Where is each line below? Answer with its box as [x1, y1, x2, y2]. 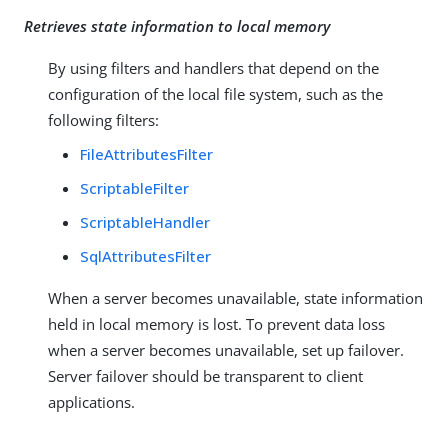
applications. [48, 391, 135, 412]
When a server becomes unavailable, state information [48, 287, 423, 308]
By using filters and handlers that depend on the [48, 57, 379, 78]
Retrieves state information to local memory [24, 15, 330, 36]
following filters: [48, 109, 159, 130]
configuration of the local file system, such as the [48, 83, 383, 104]
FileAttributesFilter [80, 143, 213, 164]
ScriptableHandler [80, 211, 210, 232]
